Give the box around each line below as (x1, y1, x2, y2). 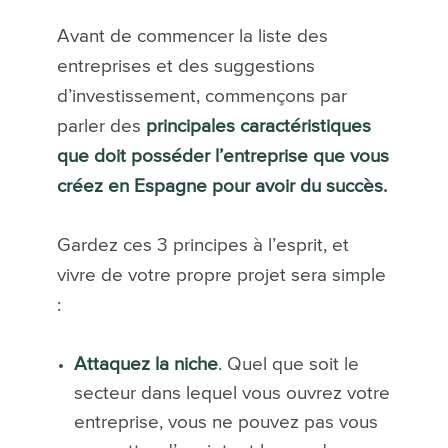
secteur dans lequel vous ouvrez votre (73, 384, 390, 404)
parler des (56, 117, 146, 137)
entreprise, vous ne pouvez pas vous (73, 413, 378, 433)
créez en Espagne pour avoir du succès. (56, 177, 387, 197)
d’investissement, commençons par (56, 87, 347, 107)
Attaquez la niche (73, 355, 218, 375)
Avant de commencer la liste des (56, 27, 328, 47)
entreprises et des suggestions (56, 57, 315, 77)
